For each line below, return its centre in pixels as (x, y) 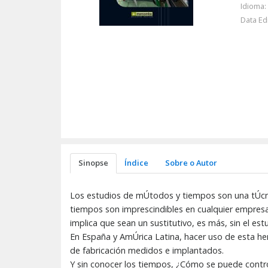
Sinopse (93, 163)
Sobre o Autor (191, 163)
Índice (137, 163)
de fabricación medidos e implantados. (147, 250)
